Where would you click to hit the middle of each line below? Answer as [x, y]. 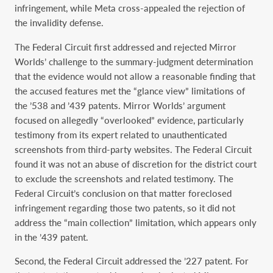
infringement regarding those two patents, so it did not [125, 207]
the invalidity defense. [59, 23]
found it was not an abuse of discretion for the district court [136, 164]
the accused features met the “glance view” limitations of [130, 90]
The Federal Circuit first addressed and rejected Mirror [126, 47]
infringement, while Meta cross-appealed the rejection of [130, 8]
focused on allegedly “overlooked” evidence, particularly [129, 120]
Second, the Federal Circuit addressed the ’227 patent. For [132, 261]
